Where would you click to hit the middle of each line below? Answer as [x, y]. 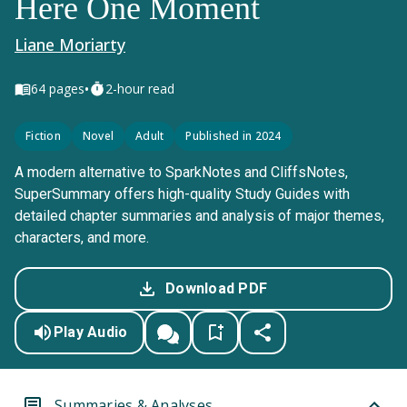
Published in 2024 [233, 136]
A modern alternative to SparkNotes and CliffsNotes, [181, 172]
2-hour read [140, 89]
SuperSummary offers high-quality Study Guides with [182, 194]
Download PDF [216, 288]
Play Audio [90, 332]
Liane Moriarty [70, 45]
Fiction [43, 136]
